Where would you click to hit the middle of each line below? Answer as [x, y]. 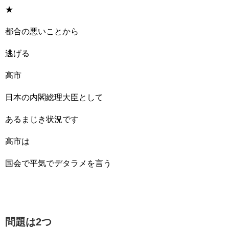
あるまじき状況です [42, 119]
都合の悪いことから [42, 31]
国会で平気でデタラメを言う [58, 163]
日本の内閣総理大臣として [54, 97]
